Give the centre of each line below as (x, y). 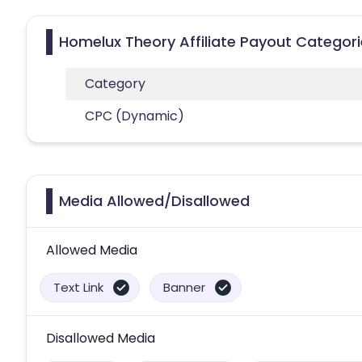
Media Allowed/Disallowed (154, 200)
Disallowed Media (101, 338)
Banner (184, 287)
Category (115, 83)
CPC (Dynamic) (135, 116)
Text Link (78, 287)
